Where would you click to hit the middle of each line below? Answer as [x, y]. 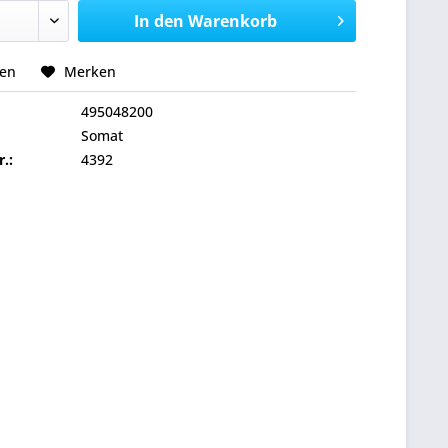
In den [158, 21]
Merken [90, 71]
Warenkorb [232, 21]
